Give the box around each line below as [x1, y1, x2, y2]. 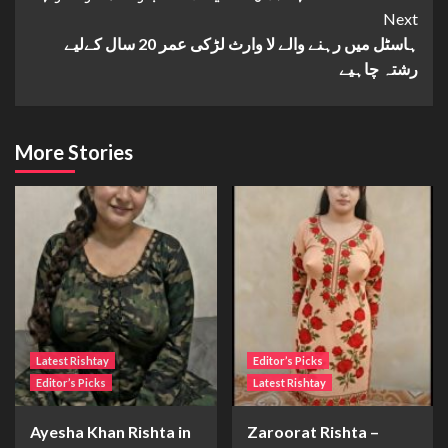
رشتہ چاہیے [339, 59, 418, 78]
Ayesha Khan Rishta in [30, 422, 191, 441]
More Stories [15, 140, 133, 164]
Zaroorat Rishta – [246, 422, 379, 441]
